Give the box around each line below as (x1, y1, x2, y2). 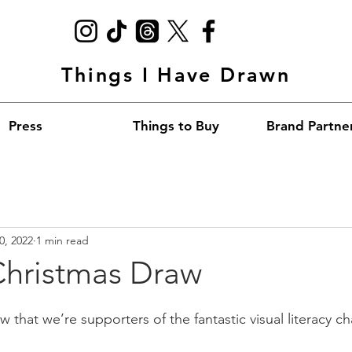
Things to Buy (133, 118, 219, 134)
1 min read (36, 233, 89, 247)
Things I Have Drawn (61, 63, 291, 86)
